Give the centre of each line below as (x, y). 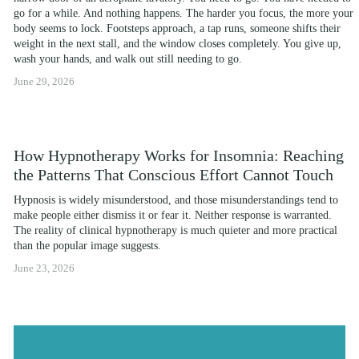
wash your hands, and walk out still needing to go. (128, 59)
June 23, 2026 (44, 268)
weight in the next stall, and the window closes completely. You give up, (177, 44)
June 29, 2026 (44, 82)
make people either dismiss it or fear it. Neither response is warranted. (173, 216)
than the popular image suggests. (87, 246)
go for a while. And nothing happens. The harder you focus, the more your (184, 14)
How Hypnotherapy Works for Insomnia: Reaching (179, 156)
